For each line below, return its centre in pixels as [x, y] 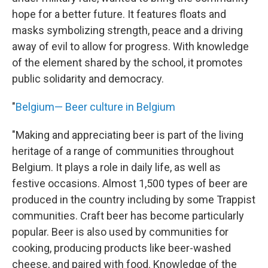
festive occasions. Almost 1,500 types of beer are [130, 183]
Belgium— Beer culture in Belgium [95, 106]
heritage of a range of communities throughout [123, 151]
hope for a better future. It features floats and [119, 14]
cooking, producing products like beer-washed [121, 248]
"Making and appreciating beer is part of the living [128, 135]
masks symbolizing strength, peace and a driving [127, 30]
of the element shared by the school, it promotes [127, 62]
